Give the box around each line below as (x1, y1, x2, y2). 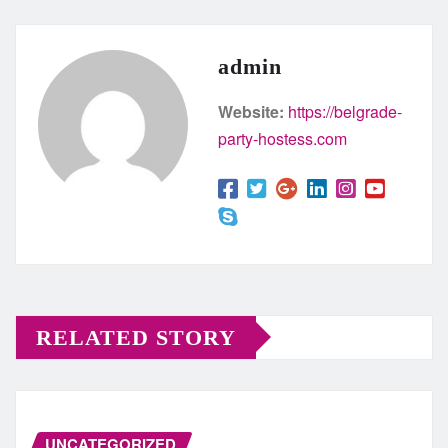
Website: (218, 99, 284, 123)
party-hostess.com (218, 126, 347, 150)
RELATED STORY (36, 324, 236, 350)
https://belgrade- (288, 99, 402, 123)
